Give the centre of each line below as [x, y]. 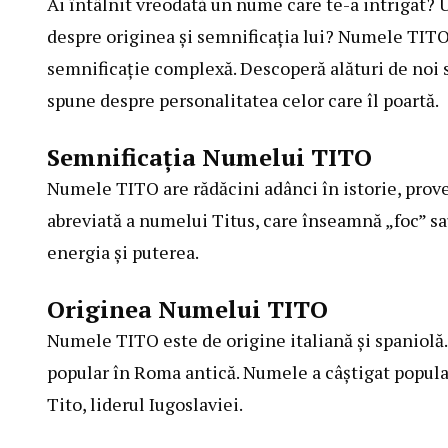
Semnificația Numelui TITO [209, 157]
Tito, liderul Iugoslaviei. [145, 404]
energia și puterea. [123, 252]
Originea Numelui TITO [187, 309]
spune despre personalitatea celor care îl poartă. [243, 100]
